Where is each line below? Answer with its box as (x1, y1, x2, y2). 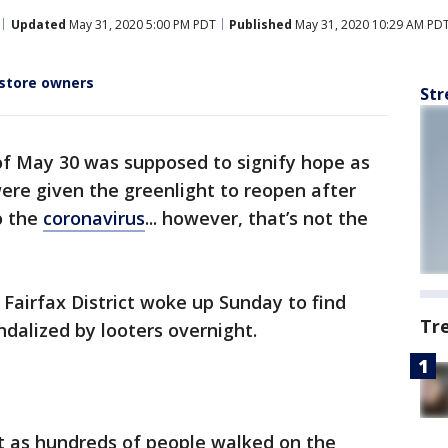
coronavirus (43, 206, 145, 230)
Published (229, 15, 292, 33)
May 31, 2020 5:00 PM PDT (66, 15, 216, 33)
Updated (11, 15, 66, 33)
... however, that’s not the (145, 206, 368, 230)
